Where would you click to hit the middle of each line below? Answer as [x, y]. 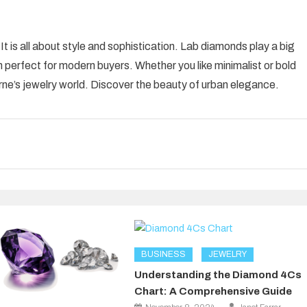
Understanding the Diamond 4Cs [218, 274]
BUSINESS [164, 254]
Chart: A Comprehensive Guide [213, 291]
